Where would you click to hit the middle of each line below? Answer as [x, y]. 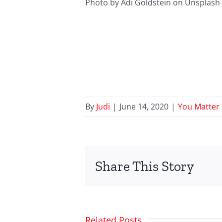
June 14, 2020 [144, 107]
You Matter [199, 107]
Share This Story [144, 166]
